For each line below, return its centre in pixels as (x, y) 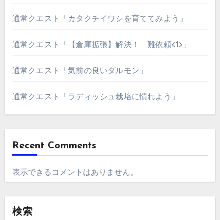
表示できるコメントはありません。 (75, 172)
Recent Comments (54, 146)
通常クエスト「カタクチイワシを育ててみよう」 (100, 18)
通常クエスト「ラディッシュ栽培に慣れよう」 (96, 96)
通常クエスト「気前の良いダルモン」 (80, 70)
